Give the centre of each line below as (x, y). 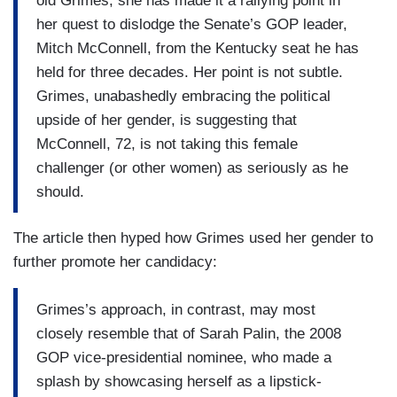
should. (62, 191)
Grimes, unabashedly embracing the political (183, 96)
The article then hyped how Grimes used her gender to (193, 238)
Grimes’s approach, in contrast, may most (176, 309)
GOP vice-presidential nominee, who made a (184, 357)
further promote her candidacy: (117, 262)
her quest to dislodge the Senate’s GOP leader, (192, 24)
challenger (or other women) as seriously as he (192, 167)
